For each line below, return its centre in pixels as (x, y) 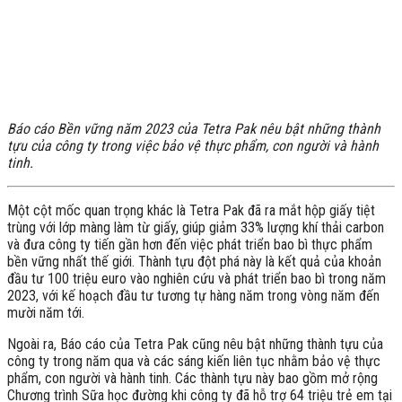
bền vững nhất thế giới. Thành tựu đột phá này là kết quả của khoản (194, 261)
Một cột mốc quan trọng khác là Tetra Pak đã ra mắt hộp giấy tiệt (191, 210)
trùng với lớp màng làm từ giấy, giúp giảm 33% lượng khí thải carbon (196, 227)
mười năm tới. (46, 312)
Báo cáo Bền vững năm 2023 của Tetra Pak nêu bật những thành (194, 128)
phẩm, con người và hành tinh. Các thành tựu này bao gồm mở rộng (192, 378)
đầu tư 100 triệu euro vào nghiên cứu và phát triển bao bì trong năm (197, 278)
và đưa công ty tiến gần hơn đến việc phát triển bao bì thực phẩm (190, 244)
